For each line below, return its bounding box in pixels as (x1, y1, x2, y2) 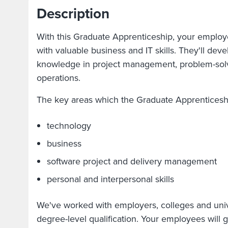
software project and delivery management (47, 155, 217, 168)
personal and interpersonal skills (47, 173, 174, 186)
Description (37, 3, 109, 24)
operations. (37, 71, 80, 84)
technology (47, 119, 91, 132)
